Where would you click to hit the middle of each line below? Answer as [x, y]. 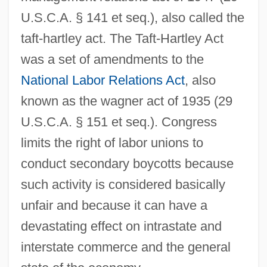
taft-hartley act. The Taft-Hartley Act [122, 38]
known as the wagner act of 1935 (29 [126, 101]
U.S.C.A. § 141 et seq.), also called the [132, 17]
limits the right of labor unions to [112, 142]
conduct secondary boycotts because [127, 163]
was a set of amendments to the [112, 59]
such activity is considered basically [123, 184]
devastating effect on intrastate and [121, 226]
